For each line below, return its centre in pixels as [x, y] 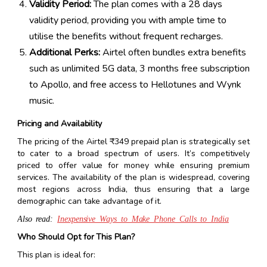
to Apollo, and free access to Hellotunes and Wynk [135, 85]
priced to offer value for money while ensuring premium [133, 166]
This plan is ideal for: [56, 255]
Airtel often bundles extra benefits [173, 53]
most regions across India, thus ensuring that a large [133, 190]
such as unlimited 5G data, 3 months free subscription [139, 69]
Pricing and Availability [60, 124]
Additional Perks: [64, 53]
